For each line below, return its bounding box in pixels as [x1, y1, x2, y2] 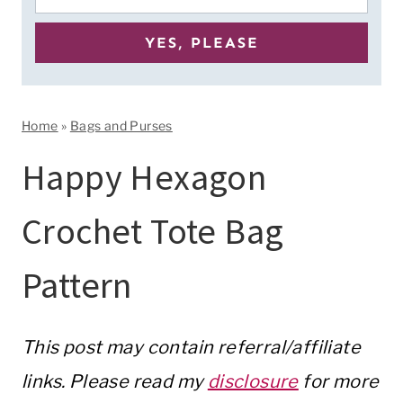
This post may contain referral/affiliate [22, 336, 361, 358]
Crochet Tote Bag [22, 209, 284, 254]
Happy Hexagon [22, 155, 267, 200]
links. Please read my [22, 371, 208, 392]
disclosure [207, 371, 299, 392]
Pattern [22, 263, 132, 308]
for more [298, 371, 380, 392]
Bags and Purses [69, 118, 173, 133]
